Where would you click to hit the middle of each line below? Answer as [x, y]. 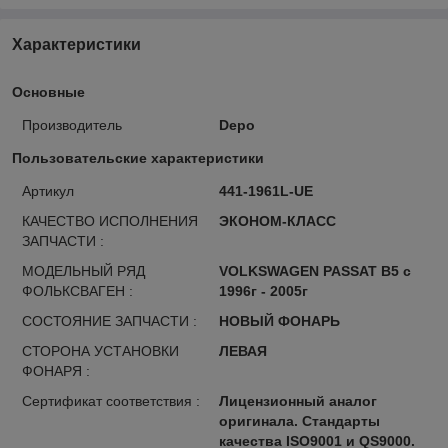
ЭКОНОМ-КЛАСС [277, 220]
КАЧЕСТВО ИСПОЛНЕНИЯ [110, 220]
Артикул [48, 190]
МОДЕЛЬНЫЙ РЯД [83, 270]
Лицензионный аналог [297, 400]
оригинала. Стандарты [299, 420]
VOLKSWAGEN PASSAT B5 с [314, 270]
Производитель [72, 124]
